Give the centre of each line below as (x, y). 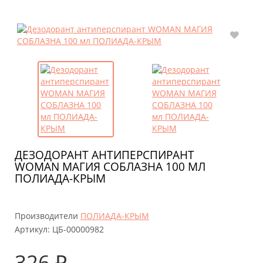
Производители (46, 215)
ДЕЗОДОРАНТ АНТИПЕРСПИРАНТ (104, 155)
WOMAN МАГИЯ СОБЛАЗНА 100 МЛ (110, 167)
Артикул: (32, 229)
